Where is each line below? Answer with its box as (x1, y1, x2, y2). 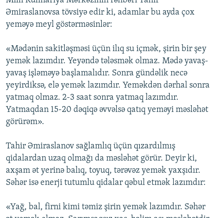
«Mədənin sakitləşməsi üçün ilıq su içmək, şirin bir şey (6, 44, 206, 54)
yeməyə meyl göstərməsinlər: (6, 20, 112, 30)
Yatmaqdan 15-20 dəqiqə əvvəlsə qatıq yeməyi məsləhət (6, 105, 208, 115)
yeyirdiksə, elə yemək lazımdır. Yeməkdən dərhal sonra (6, 81, 210, 91)
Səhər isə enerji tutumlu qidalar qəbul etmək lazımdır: (6, 178, 206, 188)
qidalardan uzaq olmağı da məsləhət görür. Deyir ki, (6, 154, 197, 163)
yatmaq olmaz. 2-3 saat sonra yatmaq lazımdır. (6, 93, 179, 103)
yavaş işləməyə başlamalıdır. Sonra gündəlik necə (6, 69, 187, 78)
